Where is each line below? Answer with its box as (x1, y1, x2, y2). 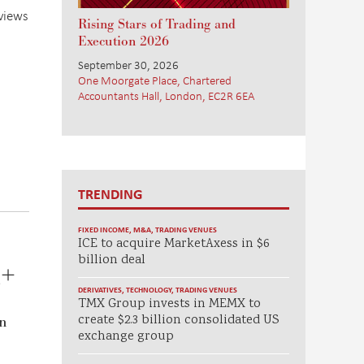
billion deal (78, 251, 145, 270)
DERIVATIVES (78, 284, 122, 295)
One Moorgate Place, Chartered (78, 71, 232, 88)
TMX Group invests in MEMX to (78, 295, 261, 314)
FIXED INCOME (78, 224, 129, 235)
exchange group (78, 327, 174, 346)
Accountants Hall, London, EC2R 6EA (78, 87, 254, 103)
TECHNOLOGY (126, 284, 171, 295)
